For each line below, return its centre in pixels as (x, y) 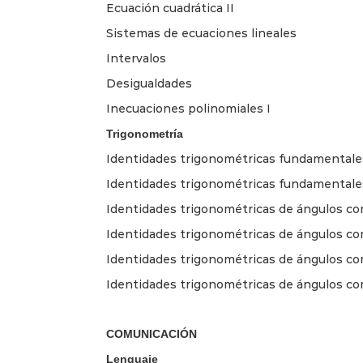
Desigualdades (149, 83)
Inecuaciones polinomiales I (190, 108)
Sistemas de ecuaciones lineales (201, 33)
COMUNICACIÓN (152, 333)
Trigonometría (145, 133)
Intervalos (136, 58)
